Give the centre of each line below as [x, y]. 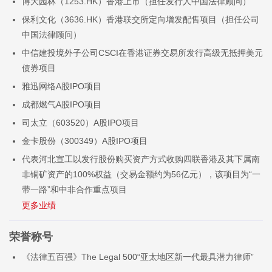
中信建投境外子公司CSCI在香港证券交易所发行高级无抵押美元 [142, 53]
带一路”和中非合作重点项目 [74, 189]
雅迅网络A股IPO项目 [62, 86]
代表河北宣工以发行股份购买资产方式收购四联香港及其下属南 [141, 159]
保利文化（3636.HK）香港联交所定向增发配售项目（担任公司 [141, 19]
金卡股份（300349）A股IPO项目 [85, 141]
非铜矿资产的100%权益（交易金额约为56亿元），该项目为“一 [141, 174]
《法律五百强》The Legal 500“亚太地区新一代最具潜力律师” [138, 257]
